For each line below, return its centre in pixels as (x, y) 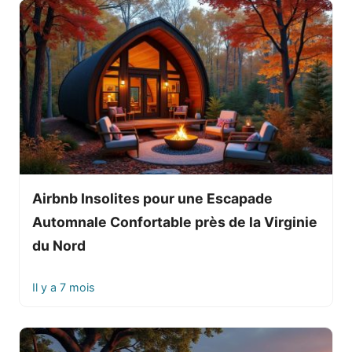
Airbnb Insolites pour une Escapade (152, 199)
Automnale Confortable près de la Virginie (175, 222)
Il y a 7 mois (64, 288)
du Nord (59, 246)
